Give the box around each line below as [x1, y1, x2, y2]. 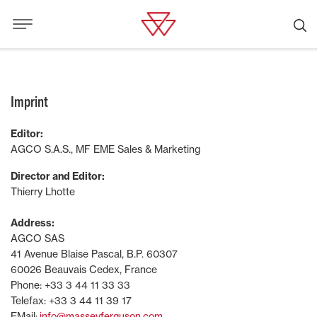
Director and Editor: [11, 170, 105, 183]
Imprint [11, 92, 48, 110]
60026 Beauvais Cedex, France [11, 263, 157, 275]
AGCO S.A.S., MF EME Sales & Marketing [11, 143, 200, 155]
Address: [11, 217, 54, 229]
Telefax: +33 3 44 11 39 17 [11, 294, 132, 306]
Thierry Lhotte [11, 185, 79, 197]
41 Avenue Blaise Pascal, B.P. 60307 [11, 248, 178, 260]
